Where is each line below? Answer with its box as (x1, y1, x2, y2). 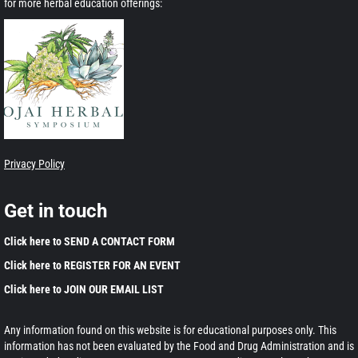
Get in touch (4, 200, 107, 223)
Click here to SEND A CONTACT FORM (4, 235, 175, 249)
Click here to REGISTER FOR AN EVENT (4, 259, 181, 272)
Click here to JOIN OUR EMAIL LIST (4, 283, 164, 296)
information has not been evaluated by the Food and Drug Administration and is (4, 340, 354, 353)
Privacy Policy (4, 157, 65, 171)
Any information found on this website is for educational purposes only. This (4, 324, 336, 337)
